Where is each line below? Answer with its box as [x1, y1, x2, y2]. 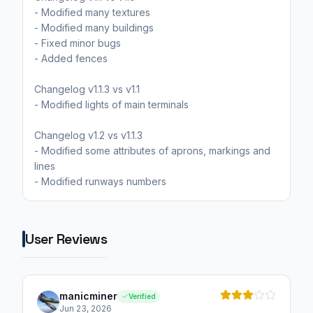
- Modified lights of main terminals [34, 99, 189, 111]
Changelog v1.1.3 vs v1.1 [34, 83, 140, 96]
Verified [129, 291, 156, 300]
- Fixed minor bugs [34, 37, 121, 50]
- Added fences [34, 52, 108, 65]
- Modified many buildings [34, 22, 154, 34]
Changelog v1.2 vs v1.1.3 [34, 129, 143, 142]
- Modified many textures [34, 6, 150, 19]
